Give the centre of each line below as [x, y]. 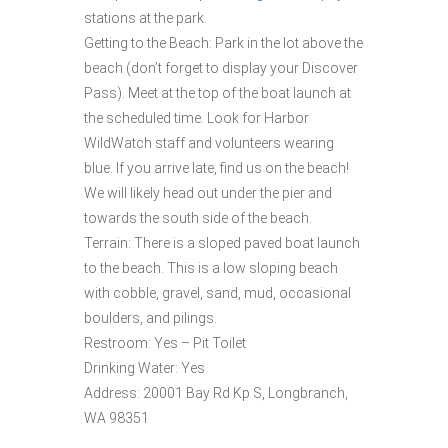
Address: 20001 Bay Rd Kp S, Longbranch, [216, 392]
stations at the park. [145, 17]
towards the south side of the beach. [198, 217]
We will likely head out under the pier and [208, 192]
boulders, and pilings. [150, 317]
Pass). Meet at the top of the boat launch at [217, 92]
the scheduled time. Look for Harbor [196, 117]
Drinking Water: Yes [144, 367]
